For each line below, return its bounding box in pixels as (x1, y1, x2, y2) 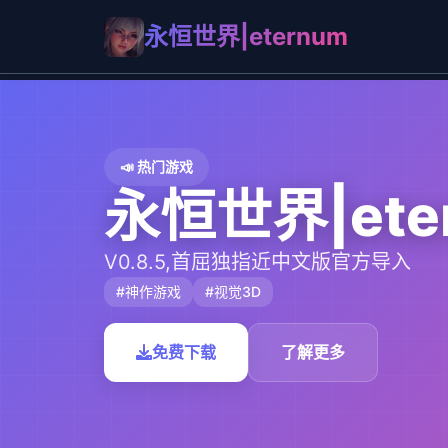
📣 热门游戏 (120, 157, 193, 175)
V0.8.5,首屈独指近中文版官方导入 (104, 249, 411, 274)
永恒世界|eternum (144, 21, 348, 51)
